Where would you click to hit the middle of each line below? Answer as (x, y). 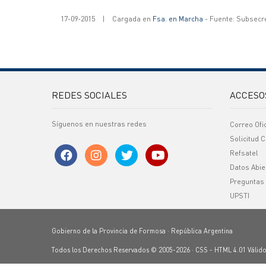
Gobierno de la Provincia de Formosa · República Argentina (142, 231)
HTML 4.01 (230, 250)
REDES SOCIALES (89, 95)
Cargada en (132, 19)
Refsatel (244, 153)
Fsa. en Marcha (178, 19)
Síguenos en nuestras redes (99, 124)
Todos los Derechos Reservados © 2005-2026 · (123, 250)
